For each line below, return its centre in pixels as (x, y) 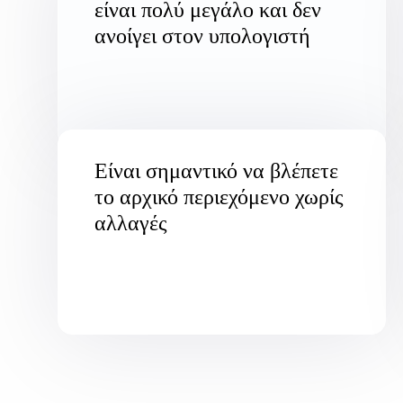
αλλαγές (131, 222)
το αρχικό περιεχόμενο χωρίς (219, 196)
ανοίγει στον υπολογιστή (202, 35)
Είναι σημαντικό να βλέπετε (216, 170)
